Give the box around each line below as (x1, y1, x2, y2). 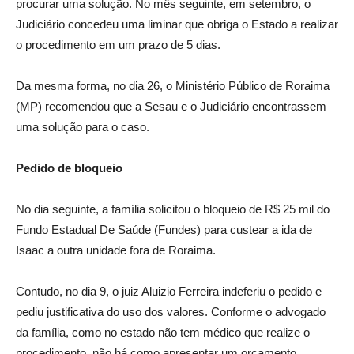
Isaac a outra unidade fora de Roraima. (16, 243, 216, 257)
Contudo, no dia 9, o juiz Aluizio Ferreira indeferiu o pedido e (16, 284, 322, 298)
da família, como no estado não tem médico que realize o (16, 326, 310, 339)
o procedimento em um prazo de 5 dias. (16, 38, 220, 51)
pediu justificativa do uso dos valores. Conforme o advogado (16, 305, 326, 318)
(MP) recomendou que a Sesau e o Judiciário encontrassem (16, 100, 326, 113)
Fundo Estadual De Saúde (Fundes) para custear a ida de (16, 223, 312, 236)
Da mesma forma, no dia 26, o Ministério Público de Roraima (16, 79, 330, 92)
